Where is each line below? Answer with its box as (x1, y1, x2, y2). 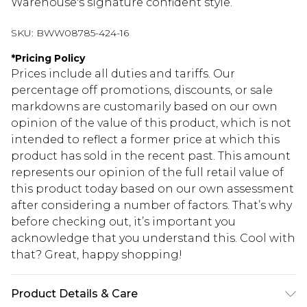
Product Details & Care (11, 287, 138, 301)
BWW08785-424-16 (36, 27, 129, 40)
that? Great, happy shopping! (11, 248, 182, 262)
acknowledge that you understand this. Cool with (11, 232, 295, 245)
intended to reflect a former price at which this (11, 133, 280, 147)
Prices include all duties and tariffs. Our (11, 67, 235, 81)
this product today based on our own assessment (11, 182, 294, 196)
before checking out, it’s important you (11, 215, 236, 229)
